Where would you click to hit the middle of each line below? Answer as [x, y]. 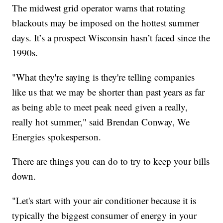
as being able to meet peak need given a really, [100, 107]
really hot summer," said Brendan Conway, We [101, 121]
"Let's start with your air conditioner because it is [104, 200]
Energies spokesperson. [57, 136]
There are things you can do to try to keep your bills [111, 161]
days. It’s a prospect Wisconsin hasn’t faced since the [111, 37]
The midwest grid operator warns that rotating [99, 7]
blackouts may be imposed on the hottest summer [106, 22]
